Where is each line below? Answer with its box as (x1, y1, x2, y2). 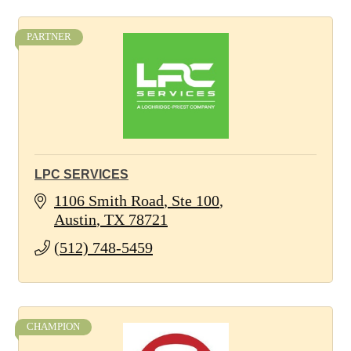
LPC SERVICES (34, 168, 128, 181)
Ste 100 (172, 192, 219, 209)
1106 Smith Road (54, 192, 164, 209)
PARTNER (27, 31, 71, 42)
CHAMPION (27, 321, 80, 332)
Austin (54, 211, 96, 228)
